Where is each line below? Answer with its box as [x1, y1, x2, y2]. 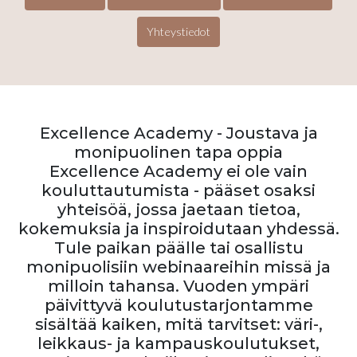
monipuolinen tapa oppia [74, 143, 283, 162]
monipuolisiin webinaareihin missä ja [26, 257, 331, 277]
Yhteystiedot [147, 25, 210, 38]
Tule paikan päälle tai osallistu [53, 238, 304, 257]
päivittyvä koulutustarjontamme [44, 296, 313, 315]
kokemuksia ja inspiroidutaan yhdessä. [18, 219, 339, 238]
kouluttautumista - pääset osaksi [41, 181, 316, 200]
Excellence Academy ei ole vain [49, 162, 308, 181]
